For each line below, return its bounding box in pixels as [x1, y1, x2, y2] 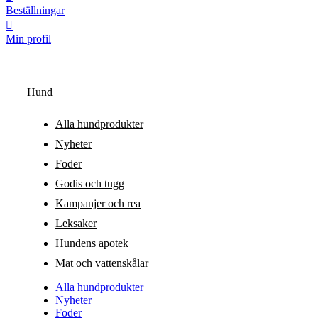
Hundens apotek [55, 236, 128, 249]
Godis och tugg [55, 177, 124, 190]
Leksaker [55, 216, 97, 229]
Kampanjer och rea [55, 197, 141, 209]
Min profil [6, 33, 51, 45]
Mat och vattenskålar [55, 256, 148, 269]
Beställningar [6, 4, 65, 17]
